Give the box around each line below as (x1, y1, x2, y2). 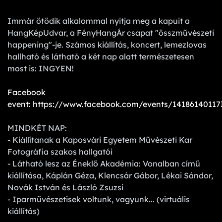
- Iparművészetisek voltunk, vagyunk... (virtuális (7, 194, 190, 204)
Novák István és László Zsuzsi (7, 182, 123, 192)
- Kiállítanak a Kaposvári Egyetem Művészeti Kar (7, 134, 192, 145)
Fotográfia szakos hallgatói (7, 146, 112, 157)
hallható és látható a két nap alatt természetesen (7, 51, 194, 61)
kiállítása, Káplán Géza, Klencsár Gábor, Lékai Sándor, (7, 170, 213, 180)
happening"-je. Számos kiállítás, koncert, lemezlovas (7, 39, 207, 50)
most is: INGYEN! (7, 63, 74, 73)
